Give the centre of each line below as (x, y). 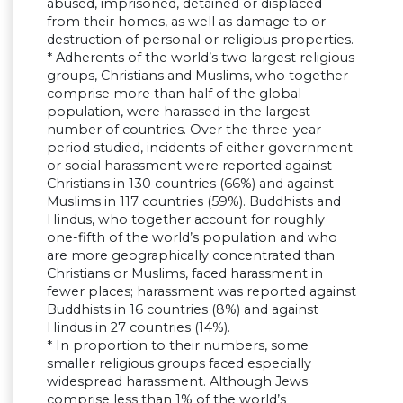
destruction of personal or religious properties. (200, 40)
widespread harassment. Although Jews (177, 382)
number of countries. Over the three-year (184, 130)
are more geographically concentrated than (191, 256)
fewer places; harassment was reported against (201, 292)
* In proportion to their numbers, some (178, 346)
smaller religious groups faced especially (179, 364)
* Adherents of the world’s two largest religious (201, 58)
